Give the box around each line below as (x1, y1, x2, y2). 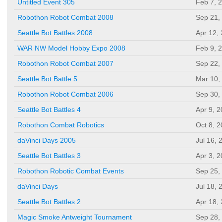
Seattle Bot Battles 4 (17, 106, 81, 114)
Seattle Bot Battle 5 (17, 75, 77, 83)
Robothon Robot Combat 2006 (17, 90, 113, 99)
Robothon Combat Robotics (17, 121, 104, 129)
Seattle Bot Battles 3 (17, 152, 81, 160)
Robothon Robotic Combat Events (17, 167, 124, 175)
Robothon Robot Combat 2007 (17, 59, 113, 68)
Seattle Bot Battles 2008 (17, 29, 93, 37)
